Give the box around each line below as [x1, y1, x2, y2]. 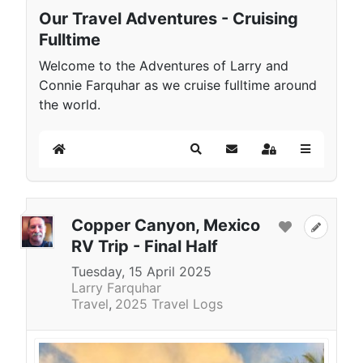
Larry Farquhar [71, 279, 161, 296]
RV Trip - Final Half [71, 236, 218, 256]
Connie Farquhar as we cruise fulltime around [39, 76, 317, 93]
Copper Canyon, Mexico [71, 215, 260, 235]
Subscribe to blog [230, 148, 325, 163]
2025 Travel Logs [115, 295, 223, 312]
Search [194, 148, 233, 163]
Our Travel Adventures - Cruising [39, 9, 298, 29]
